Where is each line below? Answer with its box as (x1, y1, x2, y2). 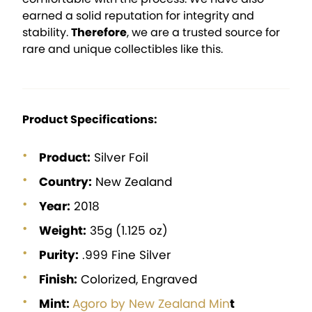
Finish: (39, 271, 77, 288)
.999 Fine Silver (79, 247, 171, 264)
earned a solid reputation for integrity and (22, 8, 254, 24)
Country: (39, 173, 92, 191)
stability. (22, 24, 71, 41)
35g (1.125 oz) (86, 222, 168, 240)
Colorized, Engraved (77, 271, 197, 288)
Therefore (71, 24, 127, 41)
